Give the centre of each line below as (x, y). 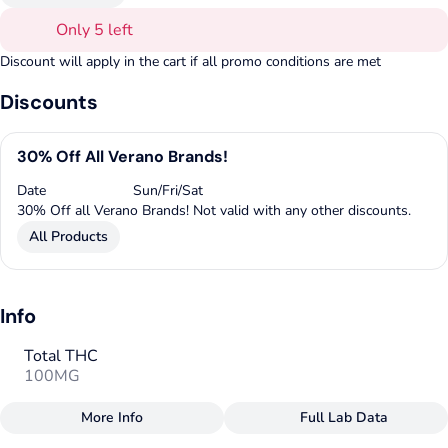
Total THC (61, 356)
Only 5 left (94, 30)
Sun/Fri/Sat (168, 190)
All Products (68, 236)
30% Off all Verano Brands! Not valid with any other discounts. (214, 210)
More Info (112, 417)
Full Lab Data (344, 417)
